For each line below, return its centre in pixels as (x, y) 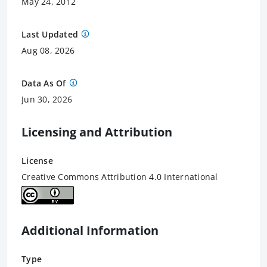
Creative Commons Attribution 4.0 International (120, 176)
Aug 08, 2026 (48, 50)
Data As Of (44, 83)
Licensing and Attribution (97, 132)
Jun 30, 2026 (47, 99)
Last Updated (50, 34)
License (37, 160)
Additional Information (90, 230)
